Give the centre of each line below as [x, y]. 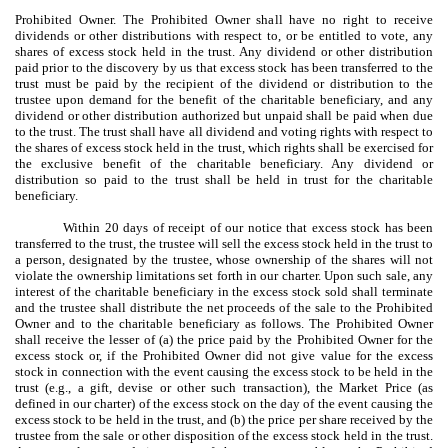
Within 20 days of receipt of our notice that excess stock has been [248, 227]
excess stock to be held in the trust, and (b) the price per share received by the [224, 419]
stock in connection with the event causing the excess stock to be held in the [224, 371]
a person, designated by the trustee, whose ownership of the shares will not [224, 259]
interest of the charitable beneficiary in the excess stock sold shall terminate [224, 291]
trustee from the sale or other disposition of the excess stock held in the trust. [224, 435]
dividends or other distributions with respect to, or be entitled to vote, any [224, 35]
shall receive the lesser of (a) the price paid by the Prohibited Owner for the [224, 339]
